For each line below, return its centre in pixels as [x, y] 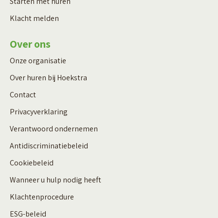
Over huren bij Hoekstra [48, 77]
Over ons [30, 44]
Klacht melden [34, 18]
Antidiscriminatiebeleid [49, 145]
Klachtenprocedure [42, 197]
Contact [23, 94]
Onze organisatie [38, 60]
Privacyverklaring [39, 111]
